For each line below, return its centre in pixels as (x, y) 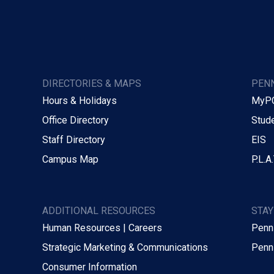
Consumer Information (89, 267)
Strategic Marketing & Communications (125, 247)
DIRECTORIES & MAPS (91, 83)
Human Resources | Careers (102, 228)
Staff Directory (73, 139)
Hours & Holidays (79, 100)
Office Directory (75, 120)
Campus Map (70, 159)
